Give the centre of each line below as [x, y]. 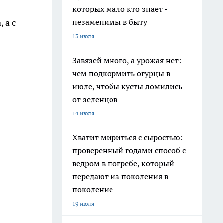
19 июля [83, 203]
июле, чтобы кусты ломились [127, 86]
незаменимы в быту [110, 22]
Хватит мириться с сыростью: [127, 137]
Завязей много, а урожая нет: [127, 60]
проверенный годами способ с [129, 150]
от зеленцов [95, 99]
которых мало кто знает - [120, 9]
